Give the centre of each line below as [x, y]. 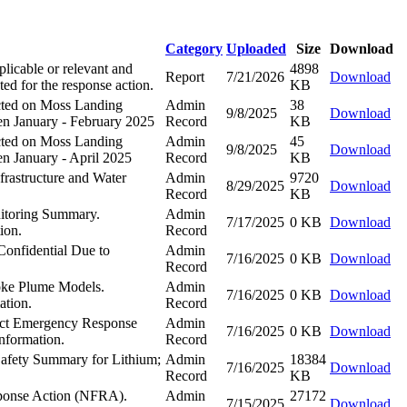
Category [194, 48]
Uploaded [256, 48]
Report [185, 76]
